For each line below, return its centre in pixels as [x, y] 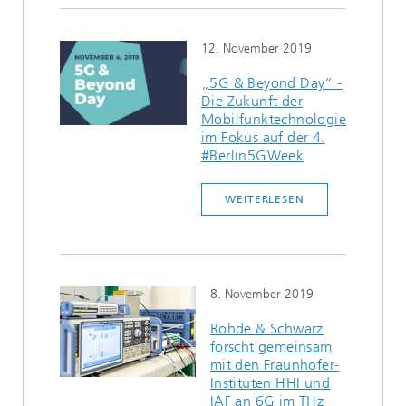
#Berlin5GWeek [253, 155]
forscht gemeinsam [271, 347]
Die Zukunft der [252, 101]
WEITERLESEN [265, 199]
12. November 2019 [256, 48]
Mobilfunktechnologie [274, 119]
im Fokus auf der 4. [263, 137]
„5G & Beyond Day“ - [272, 83]
